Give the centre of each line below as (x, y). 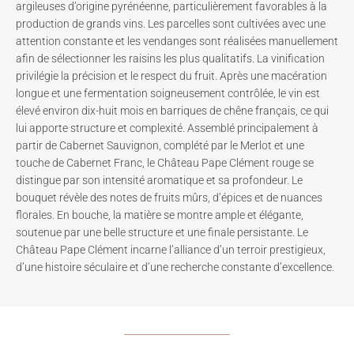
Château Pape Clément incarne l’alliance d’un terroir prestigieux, (171, 249)
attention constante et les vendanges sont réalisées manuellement (177, 41)
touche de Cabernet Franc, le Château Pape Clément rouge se (165, 162)
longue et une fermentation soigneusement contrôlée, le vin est (168, 93)
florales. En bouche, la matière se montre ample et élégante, (160, 215)
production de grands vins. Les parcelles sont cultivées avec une (171, 23)
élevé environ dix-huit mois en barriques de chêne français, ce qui (172, 110)
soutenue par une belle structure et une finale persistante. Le (162, 232)
